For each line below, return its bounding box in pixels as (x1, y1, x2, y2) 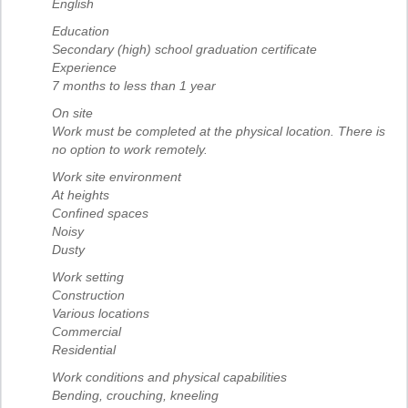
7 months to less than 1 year (52, 78, 216, 94)
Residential (52, 342, 116, 358)
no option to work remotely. (52, 142, 208, 158)
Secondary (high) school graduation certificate (52, 42, 317, 57)
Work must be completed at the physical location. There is (52, 124, 385, 139)
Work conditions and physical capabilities (52, 370, 287, 385)
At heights (52, 188, 109, 203)
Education (52, 24, 109, 39)
